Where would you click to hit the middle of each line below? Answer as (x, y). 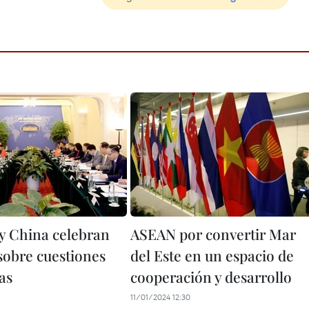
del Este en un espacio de (212, 255)
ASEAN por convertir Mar (213, 234)
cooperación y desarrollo (211, 277)
